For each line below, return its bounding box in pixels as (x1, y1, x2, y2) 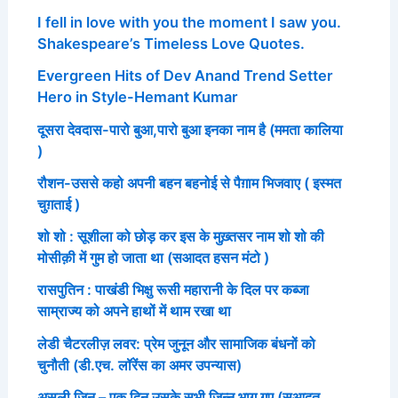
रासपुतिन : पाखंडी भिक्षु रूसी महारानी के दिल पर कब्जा (36, 281, 309, 299)
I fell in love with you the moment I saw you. (36, 12, 341, 31)
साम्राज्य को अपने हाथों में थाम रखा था (36, 302, 231, 321)
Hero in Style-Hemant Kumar (36, 88, 238, 107)
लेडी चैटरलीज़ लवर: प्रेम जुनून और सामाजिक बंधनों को (36, 334, 315, 353)
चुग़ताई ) (36, 195, 80, 213)
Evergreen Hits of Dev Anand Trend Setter (36, 67, 333, 85)
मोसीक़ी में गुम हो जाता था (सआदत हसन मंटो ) (36, 249, 269, 267)
